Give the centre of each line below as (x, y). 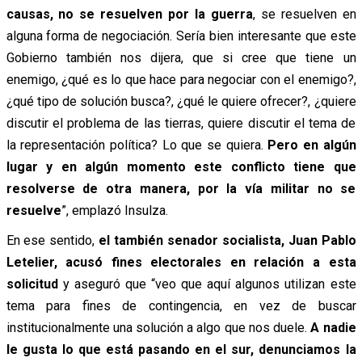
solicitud (32, 284)
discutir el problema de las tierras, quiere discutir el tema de (181, 123)
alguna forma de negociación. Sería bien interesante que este (181, 36)
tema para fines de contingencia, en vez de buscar (181, 305)
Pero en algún (312, 145)
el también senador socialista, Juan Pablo (227, 240)
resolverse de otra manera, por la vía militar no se (181, 188)
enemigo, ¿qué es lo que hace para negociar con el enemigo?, (181, 79)
